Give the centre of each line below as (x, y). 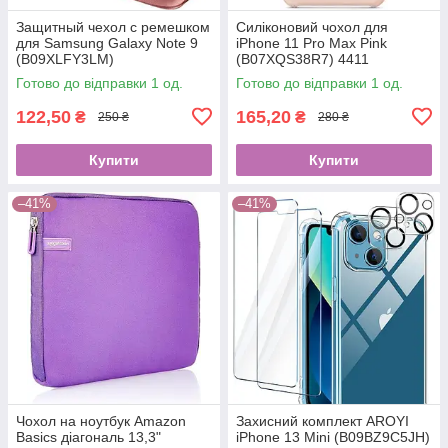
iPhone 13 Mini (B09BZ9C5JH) (333, 436)
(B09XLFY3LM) (65, 58)
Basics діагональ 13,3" (88, 436)
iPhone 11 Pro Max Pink (311, 42)
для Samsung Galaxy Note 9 (107, 42)
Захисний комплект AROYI (322, 420)
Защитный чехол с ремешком (113, 26)
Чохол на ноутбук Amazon (101, 420)
